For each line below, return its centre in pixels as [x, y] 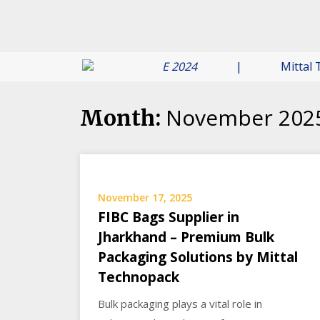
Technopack [139, 277]
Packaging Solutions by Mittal [198, 257]
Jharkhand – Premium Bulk [186, 237]
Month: [123, 118]
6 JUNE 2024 [125, 66]
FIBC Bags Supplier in [169, 217]
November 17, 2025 [145, 197]
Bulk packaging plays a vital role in [180, 304]
